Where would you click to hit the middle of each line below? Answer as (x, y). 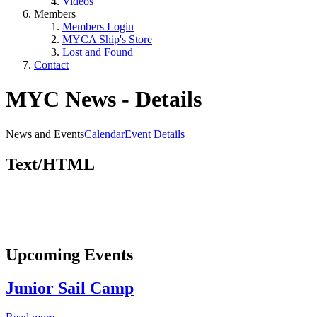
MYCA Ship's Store (107, 39)
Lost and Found (98, 52)
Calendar (104, 134)
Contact (51, 65)
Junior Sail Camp (70, 288)
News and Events (45, 134)
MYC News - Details (104, 99)
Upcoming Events (69, 254)
